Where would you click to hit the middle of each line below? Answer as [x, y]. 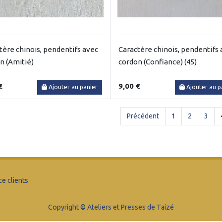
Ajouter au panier [73, 87]
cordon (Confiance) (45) [158, 61]
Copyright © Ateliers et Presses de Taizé [111, 207]
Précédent [143, 116]
